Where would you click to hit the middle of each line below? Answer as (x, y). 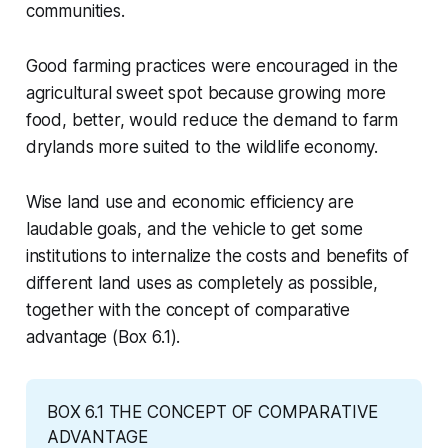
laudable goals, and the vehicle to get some (194, 229)
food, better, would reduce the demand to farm (212, 120)
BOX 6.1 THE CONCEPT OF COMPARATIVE (212, 412)
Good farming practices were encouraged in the (212, 66)
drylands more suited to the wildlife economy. (202, 147)
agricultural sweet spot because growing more (206, 93)
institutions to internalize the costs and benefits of (217, 256)
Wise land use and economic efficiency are (189, 202)
